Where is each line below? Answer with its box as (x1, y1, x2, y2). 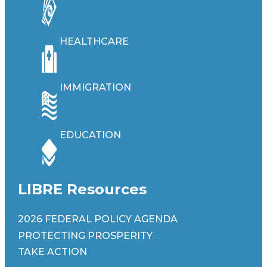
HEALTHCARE (59, 36, 129, 48)
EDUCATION (59, 129, 121, 141)
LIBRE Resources (17, 181, 147, 198)
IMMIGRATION (59, 82, 131, 94)
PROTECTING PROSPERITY (17, 229, 153, 241)
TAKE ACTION (17, 246, 87, 258)
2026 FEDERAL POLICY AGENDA (17, 213, 178, 225)
